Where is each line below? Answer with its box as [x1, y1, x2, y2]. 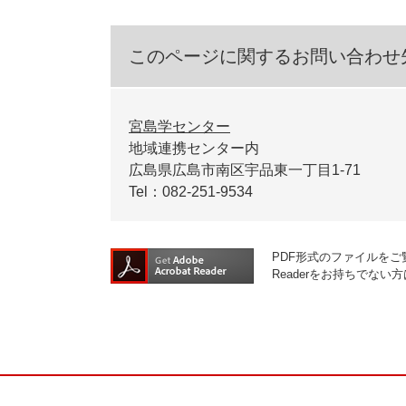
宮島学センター [129, 119, 230, 135]
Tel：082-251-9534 [129, 184, 253, 200]
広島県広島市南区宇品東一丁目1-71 [129, 162, 361, 179]
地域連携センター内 [129, 140, 259, 157]
